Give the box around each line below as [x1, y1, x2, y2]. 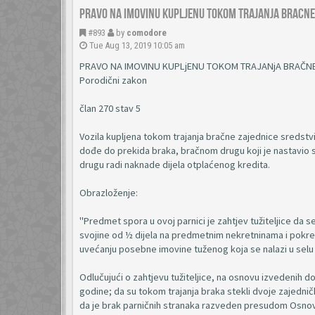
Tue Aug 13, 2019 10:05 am [89, 40, 185, 51]
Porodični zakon [79, 74, 147, 86]
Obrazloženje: [79, 186, 138, 199]
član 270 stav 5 [79, 102, 141, 115]
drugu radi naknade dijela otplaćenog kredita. [79, 158, 270, 171]
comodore [127, 27, 167, 38]
